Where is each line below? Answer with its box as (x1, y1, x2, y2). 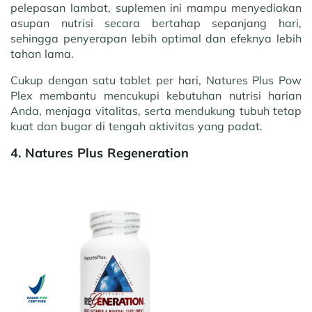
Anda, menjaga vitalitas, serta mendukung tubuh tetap (10, 104, 302, 118)
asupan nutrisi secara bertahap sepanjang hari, (10, 16, 302, 30)
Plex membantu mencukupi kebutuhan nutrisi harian (10, 88, 302, 102)
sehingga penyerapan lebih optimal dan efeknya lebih (10, 31, 302, 45)
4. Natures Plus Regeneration (10, 145, 189, 161)
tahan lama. (10, 47, 77, 61)
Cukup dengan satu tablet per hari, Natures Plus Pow (10, 73, 302, 87)
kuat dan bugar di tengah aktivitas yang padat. (10, 119, 263, 133)
